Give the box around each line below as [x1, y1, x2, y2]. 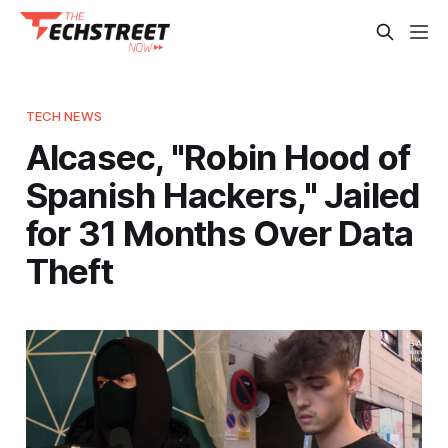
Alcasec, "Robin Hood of [25, 135, 411, 178]
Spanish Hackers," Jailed [25, 173, 421, 216]
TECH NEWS [25, 107, 102, 124]
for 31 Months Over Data [25, 211, 414, 254]
